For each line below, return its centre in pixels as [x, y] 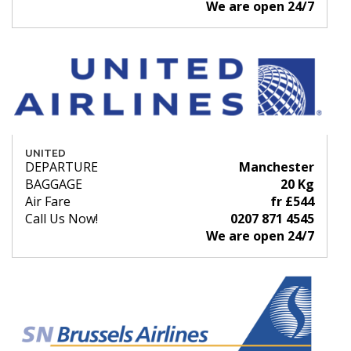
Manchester [277, 167]
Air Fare [48, 202]
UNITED [45, 153]
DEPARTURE [62, 167]
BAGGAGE [54, 185]
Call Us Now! [62, 219]
